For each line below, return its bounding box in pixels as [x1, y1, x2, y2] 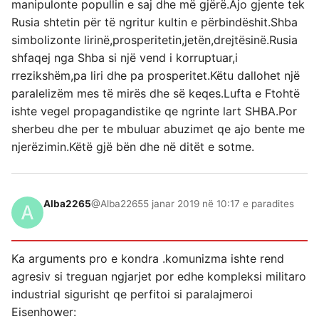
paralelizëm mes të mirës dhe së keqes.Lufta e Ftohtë [11, 86, 300, 100]
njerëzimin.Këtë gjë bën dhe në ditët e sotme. [11, 140, 254, 154]
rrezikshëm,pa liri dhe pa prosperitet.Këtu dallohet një [11, 68, 300, 83]
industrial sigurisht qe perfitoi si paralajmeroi [11, 287, 253, 301]
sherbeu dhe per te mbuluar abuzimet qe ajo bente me [11, 122, 305, 136]
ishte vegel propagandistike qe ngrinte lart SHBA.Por [11, 104, 297, 118]
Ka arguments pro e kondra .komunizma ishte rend [11, 251, 284, 266]
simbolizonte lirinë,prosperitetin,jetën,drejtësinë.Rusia [11, 33, 298, 47]
